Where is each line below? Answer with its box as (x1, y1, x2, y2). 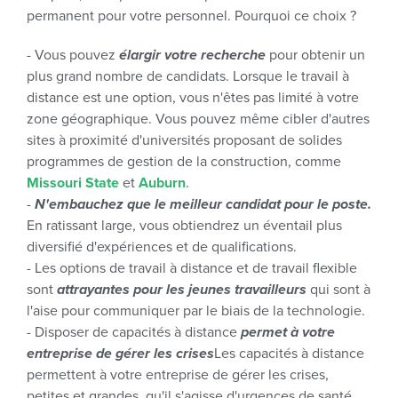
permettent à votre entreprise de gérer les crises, (27, 366, 329, 384)
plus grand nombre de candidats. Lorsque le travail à (27, 68, 349, 85)
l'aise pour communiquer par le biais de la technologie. (27, 302, 365, 320)
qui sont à (306, 281, 370, 298)
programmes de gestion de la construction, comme (27, 153, 341, 171)
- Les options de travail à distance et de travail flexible (27, 259, 357, 277)
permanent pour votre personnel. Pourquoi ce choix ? (27, 7, 356, 25)
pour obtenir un (266, 46, 365, 64)
